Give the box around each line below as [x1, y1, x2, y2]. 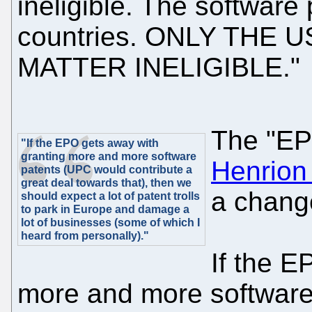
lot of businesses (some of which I [21, 216, 200, 228]
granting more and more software [21, 150, 196, 162]
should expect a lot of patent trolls [21, 189, 200, 202]
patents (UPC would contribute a [21, 163, 192, 175]
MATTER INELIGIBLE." [17, 52, 300, 82]
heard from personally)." [21, 229, 149, 242]
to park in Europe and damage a [21, 203, 189, 215]
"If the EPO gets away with [21, 136, 159, 149]
